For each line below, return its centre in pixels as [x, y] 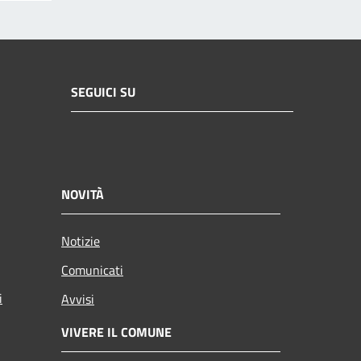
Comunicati [92, 270]
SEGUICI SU [103, 92]
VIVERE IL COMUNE [116, 332]
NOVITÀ [83, 194]
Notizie [81, 241]
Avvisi [78, 299]
